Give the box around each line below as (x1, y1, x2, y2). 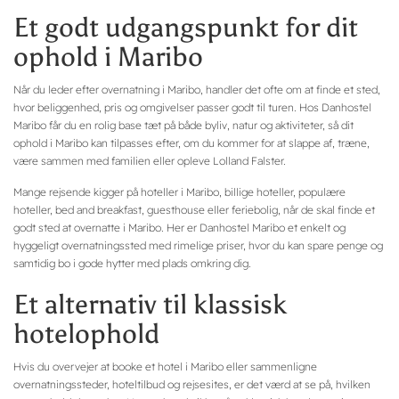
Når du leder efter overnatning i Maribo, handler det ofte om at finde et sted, (13, 83, 380, 97)
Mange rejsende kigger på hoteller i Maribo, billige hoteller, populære (13, 185, 346, 199)
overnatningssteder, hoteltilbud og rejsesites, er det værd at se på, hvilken (13, 378, 370, 392)
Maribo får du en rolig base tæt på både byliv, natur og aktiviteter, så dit (13, 118, 354, 133)
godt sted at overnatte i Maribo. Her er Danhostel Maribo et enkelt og (13, 221, 346, 235)
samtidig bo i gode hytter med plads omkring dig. (13, 256, 251, 271)
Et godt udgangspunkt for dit (13, 12, 358, 45)
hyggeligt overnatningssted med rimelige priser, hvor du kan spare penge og (13, 239, 383, 253)
